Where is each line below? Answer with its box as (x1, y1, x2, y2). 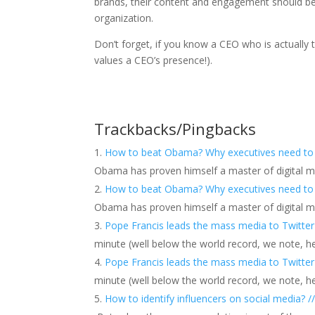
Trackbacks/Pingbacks (94, 117, 257, 139)
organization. (94, 11, 154, 25)
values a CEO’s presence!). (94, 53, 213, 67)
